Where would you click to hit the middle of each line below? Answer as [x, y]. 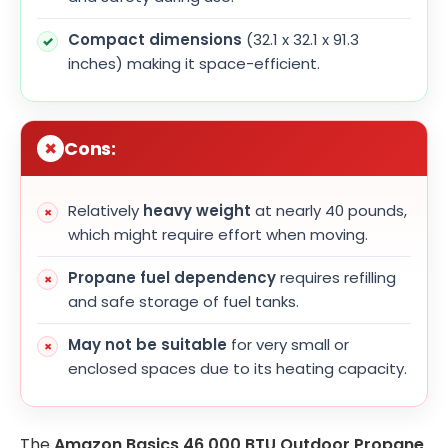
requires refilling [336, 277]
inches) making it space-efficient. [194, 63]
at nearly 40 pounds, [329, 210]
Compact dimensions [155, 39]
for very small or [288, 344]
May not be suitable [147, 344]
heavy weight [197, 210]
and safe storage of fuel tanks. [183, 301]
